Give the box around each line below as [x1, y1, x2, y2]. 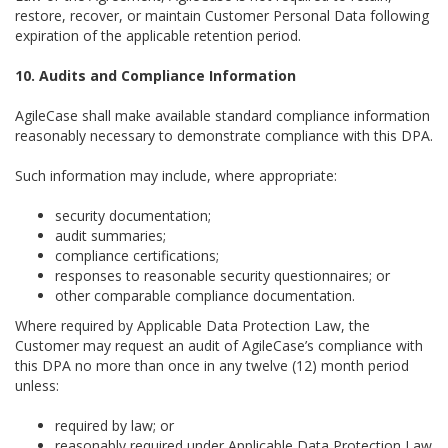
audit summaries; [55, 226, 166, 245]
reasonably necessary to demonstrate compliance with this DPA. [15, 126, 433, 145]
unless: [15, 376, 59, 395]
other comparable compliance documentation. [55, 286, 355, 305]
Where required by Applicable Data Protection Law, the [15, 316, 370, 335]
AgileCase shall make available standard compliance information [15, 106, 430, 125]
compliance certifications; [55, 246, 219, 265]
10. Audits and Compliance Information [15, 66, 296, 85]
